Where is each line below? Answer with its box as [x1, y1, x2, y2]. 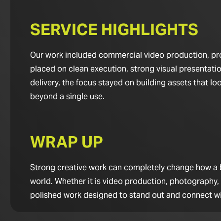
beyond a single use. [30, 91, 105, 102]
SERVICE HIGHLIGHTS [30, 19, 198, 39]
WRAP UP [30, 132, 103, 152]
